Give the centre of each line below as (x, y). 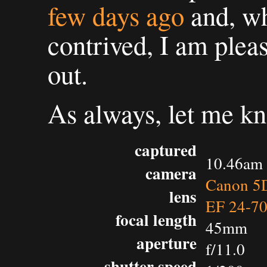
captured (166, 150)
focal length (156, 220)
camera (171, 173)
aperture (167, 243)
